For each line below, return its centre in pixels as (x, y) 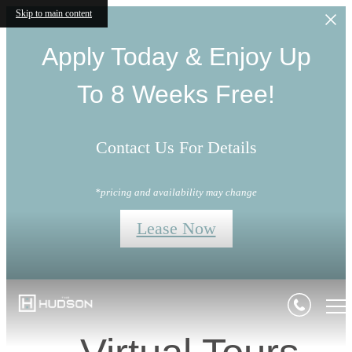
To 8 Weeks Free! (176, 94)
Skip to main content (54, 13)
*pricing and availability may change (176, 192)
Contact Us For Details (176, 148)
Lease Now (176, 228)
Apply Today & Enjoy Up (176, 57)
